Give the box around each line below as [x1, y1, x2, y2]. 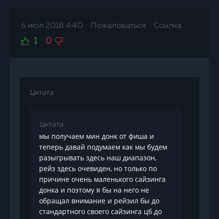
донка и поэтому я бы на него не [39, 185, 149, 195]
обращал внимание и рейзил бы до [39, 196, 159, 205]
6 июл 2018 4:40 [21, 22, 83, 30]
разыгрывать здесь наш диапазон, [39, 153, 156, 162]
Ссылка [153, 22, 181, 30]
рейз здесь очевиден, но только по [39, 163, 157, 173]
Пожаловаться [91, 22, 146, 30]
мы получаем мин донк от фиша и [39, 131, 154, 141]
